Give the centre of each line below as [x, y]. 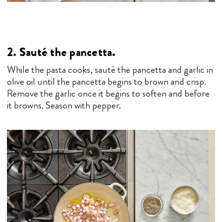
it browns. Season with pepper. [64, 105]
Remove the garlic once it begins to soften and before [108, 93]
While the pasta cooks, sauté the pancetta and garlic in [110, 69]
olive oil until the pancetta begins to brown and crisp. [107, 81]
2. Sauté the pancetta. [61, 52]
